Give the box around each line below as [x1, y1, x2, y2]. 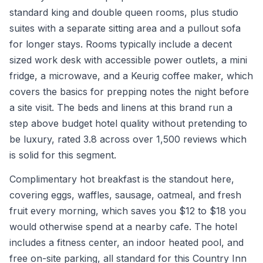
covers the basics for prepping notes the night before [9, 86, 249, 97]
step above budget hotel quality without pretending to [9, 117, 247, 129]
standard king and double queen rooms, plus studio [9, 6, 238, 18]
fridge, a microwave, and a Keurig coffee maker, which [9, 70, 253, 82]
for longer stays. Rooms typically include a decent [9, 38, 232, 50]
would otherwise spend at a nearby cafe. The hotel [9, 221, 237, 232]
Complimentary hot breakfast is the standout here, [9, 173, 234, 185]
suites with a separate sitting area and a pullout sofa [9, 22, 241, 34]
